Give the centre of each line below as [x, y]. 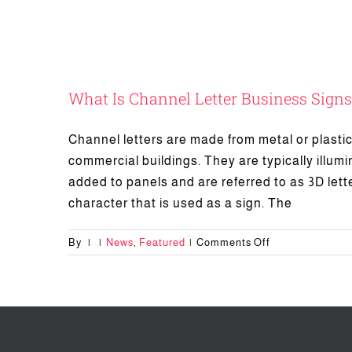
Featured [162, 243]
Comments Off [233, 243]
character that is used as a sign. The [180, 203]
